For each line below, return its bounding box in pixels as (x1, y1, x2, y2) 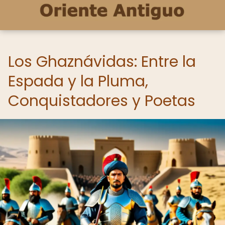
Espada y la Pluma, (8, 71, 148, 92)
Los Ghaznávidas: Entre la (8, 51, 196, 72)
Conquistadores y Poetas (8, 90, 195, 111)
